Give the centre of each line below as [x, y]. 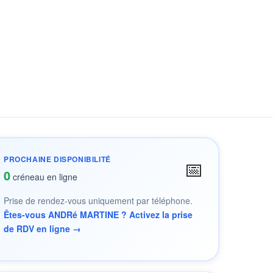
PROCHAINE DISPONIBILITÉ [57, 159]
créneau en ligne [44, 177]
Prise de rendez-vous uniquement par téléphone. [98, 200]
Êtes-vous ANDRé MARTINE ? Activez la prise [98, 214]
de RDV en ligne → [42, 229]
